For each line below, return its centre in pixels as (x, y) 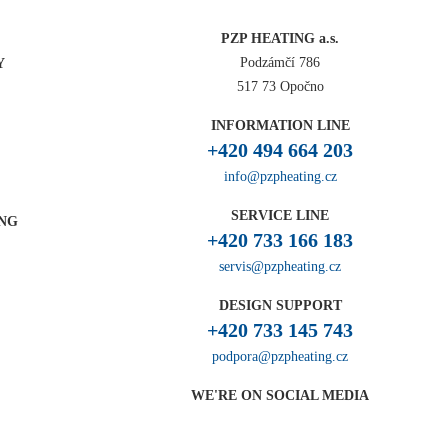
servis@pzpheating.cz (280, 266)
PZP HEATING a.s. (280, 38)
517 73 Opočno (280, 86)
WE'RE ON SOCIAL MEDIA (280, 395)
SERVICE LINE (280, 215)
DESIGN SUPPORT (280, 305)
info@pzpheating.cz (280, 176)
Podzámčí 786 (280, 62)
